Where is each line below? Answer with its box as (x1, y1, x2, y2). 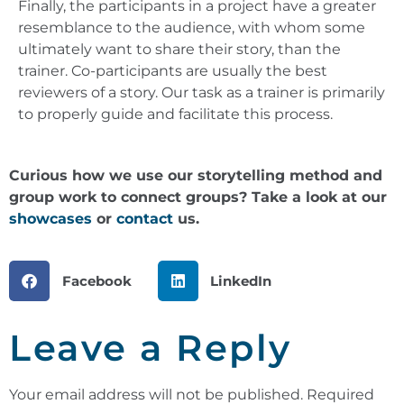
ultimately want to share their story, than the (18, 40, 341, 58)
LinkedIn (210, 271, 271, 289)
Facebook (61, 271, 132, 289)
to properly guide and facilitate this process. (18, 105, 333, 123)
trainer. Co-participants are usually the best (18, 61, 327, 79)
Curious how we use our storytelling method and (9, 167, 382, 184)
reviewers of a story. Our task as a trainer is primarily (18, 83, 385, 101)
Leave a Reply (9, 326, 292, 371)
